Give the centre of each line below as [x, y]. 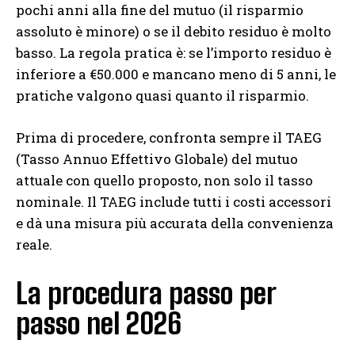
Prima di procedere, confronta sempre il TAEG [169, 138]
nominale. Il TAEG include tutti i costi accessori [174, 202]
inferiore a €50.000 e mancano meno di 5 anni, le [176, 74]
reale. [34, 245]
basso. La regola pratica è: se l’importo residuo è [174, 53]
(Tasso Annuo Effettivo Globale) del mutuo [157, 159]
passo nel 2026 [99, 324]
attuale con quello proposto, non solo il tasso [164, 181]
